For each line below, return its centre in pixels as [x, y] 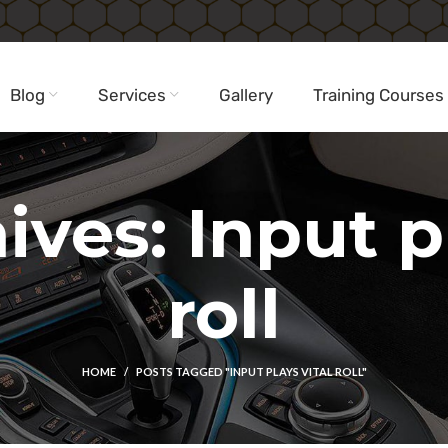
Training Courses [379, 94]
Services [132, 94]
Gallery [246, 94]
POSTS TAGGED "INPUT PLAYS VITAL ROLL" [251, 371]
